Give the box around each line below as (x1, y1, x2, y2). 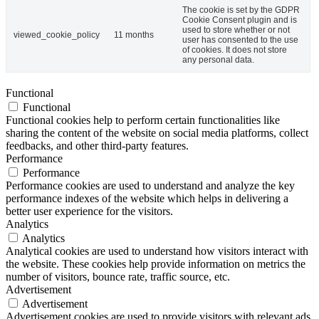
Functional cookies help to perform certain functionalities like (6, 113, 280, 126)
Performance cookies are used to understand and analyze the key (6, 179, 295, 192)
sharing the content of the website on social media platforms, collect (6, 126, 308, 139)
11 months (114, 29, 154, 40)
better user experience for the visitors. (6, 204, 173, 217)
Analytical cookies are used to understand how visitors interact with (6, 244, 308, 257)
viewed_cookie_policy (14, 29, 100, 40)
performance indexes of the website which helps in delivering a (6, 192, 288, 204)
